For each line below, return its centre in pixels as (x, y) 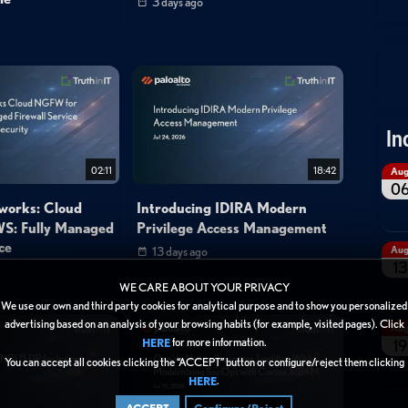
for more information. (218, 342)
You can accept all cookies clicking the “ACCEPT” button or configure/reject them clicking (204, 362)
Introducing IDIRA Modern (222, 208)
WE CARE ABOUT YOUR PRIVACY (204, 287)
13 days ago (180, 251)
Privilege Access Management (232, 228)
